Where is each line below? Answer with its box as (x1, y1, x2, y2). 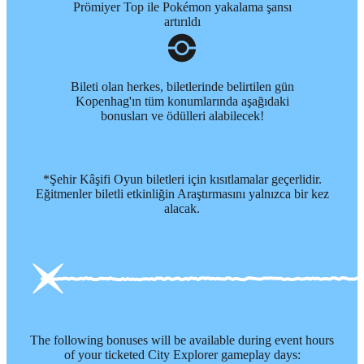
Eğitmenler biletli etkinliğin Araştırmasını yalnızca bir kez (35, 187, 329, 201)
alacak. (164, 201, 200, 216)
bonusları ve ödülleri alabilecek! (100, 109, 264, 123)
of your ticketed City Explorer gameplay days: (63, 348, 301, 362)
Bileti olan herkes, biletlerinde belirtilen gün (70, 80, 294, 94)
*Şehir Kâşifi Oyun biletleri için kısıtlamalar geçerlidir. (42, 172, 322, 187)
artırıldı (163, 15, 201, 29)
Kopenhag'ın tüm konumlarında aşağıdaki (75, 94, 289, 109)
